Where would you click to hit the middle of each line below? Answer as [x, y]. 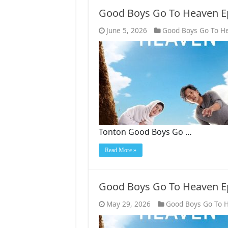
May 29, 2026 [128, 204]
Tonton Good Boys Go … [145, 132]
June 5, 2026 [126, 30]
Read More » [120, 150]
